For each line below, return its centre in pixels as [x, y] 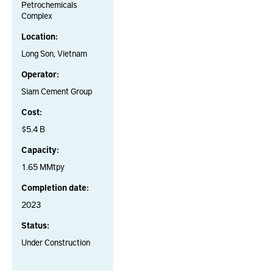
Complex [37, 16]
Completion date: [55, 187]
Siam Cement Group [57, 91]
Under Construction [56, 242]
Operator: [40, 74]
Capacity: [40, 150]
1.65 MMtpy [43, 167]
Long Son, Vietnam [54, 53]
